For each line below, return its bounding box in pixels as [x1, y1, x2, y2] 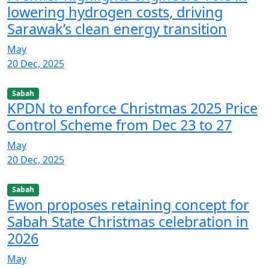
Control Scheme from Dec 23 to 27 [7, 115, 232, 135]
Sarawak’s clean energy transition [7, 19, 227, 39]
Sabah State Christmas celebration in [7, 211, 249, 231]
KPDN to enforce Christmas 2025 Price [7, 98, 258, 118]
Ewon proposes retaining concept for [7, 195, 249, 214]
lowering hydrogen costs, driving [7, 2, 223, 22]
